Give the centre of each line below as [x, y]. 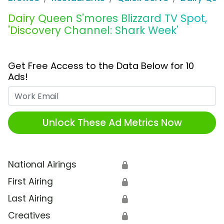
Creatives [29, 216]
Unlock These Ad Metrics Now [112, 122]
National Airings [42, 165]
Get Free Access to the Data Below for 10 [101, 66]
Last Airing [30, 199]
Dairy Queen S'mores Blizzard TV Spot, [107, 18]
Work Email [135, 93]
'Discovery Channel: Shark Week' [93, 30]
